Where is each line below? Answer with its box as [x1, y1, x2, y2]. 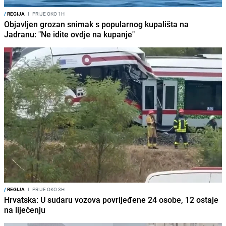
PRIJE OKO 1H [31, 10, 65, 17]
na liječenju [4, 204, 45, 215]
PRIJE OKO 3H [31, 185, 65, 193]
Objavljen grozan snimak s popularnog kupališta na [4, 18, 189, 30]
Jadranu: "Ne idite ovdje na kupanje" [4, 28, 135, 40]
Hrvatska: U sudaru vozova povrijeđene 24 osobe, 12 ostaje [4, 194, 218, 205]
